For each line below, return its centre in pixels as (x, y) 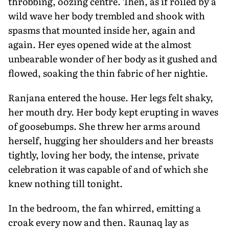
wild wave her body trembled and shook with (107, 15)
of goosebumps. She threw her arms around (104, 126)
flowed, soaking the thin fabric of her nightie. (108, 73)
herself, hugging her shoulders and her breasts (111, 140)
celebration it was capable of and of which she (108, 169)
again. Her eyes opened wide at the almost (100, 44)
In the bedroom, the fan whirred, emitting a (105, 208)
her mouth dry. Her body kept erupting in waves (113, 111)
